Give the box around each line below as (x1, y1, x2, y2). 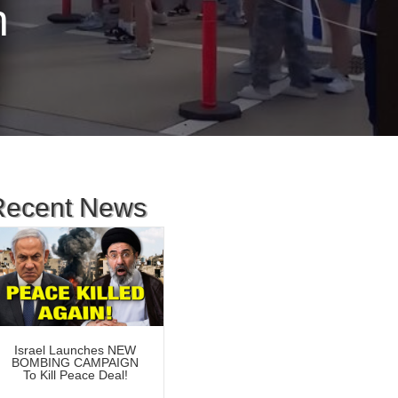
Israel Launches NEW (14, 343, 137, 358)
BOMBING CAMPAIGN (12, 355, 139, 370)
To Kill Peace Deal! (22, 368, 128, 383)
